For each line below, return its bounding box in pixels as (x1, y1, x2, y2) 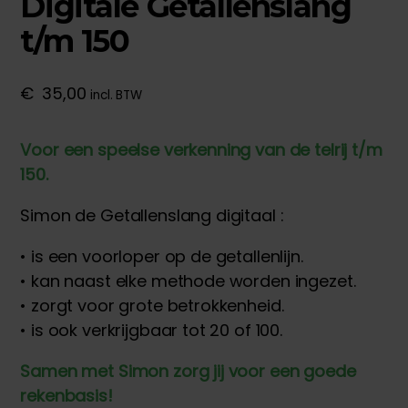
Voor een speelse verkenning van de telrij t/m (20, 138, 382, 162)
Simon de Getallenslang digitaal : (20, 204, 284, 228)
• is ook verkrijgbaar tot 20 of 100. (20, 319, 282, 342)
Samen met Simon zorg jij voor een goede (20, 360, 356, 383)
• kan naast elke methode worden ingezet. (20, 270, 356, 293)
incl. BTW (90, 87, 142, 105)
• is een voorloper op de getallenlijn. (20, 245, 303, 269)
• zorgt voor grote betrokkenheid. (20, 294, 284, 318)
